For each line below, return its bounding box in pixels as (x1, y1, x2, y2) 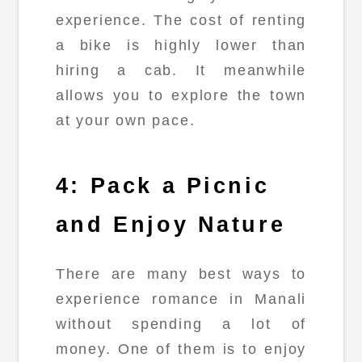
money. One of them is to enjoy (55, 341, 307, 358)
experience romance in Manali (55, 291, 307, 308)
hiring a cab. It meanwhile (55, 62, 307, 79)
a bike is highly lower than (55, 37, 307, 54)
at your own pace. (55, 112, 196, 129)
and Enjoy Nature (55, 212, 286, 237)
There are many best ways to (55, 266, 307, 283)
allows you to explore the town (55, 87, 307, 104)
